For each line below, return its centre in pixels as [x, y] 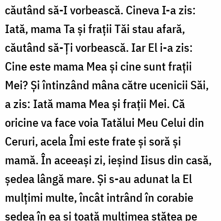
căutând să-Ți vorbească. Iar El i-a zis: [99, 48]
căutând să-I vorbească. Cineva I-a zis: [100, 10]
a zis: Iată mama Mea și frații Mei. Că [95, 104]
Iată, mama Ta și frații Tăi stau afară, [95, 29]
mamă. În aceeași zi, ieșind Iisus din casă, [108, 160]
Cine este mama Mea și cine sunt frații [98, 66]
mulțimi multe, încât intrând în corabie [99, 198]
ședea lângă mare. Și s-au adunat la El [98, 179]
